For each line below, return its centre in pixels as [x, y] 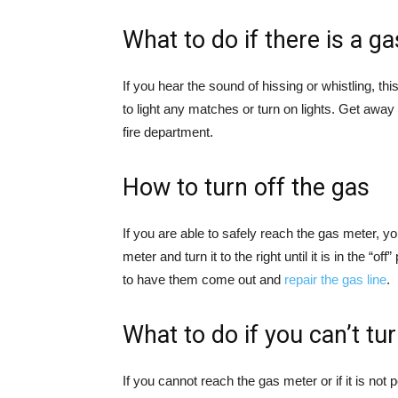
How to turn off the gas [246, 187]
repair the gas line [335, 279]
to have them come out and [203, 279]
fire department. [168, 132]
